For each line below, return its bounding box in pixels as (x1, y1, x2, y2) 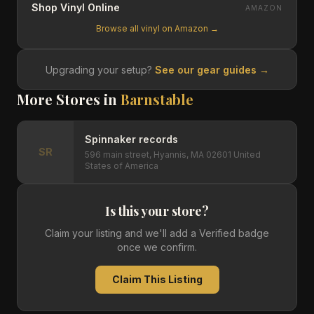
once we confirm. (117, 241, 197, 253)
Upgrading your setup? (45, 64, 155, 76)
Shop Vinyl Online (32, 1, 120, 13)
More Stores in (17, 90, 121, 109)
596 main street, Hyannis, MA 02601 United (85, 149, 261, 160)
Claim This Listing (111, 273, 203, 285)
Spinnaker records (85, 133, 178, 145)
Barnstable (121, 90, 193, 109)
